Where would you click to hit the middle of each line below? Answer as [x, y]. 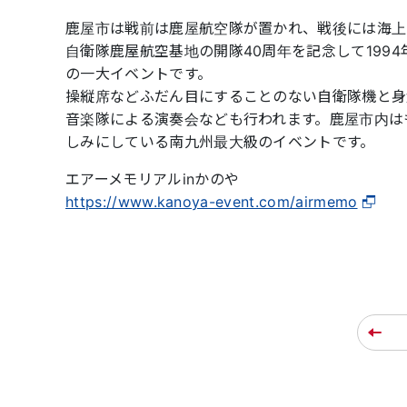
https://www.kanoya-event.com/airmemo [212, 202]
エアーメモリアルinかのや [153, 179]
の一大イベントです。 [139, 74]
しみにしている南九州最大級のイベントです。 [220, 142]
